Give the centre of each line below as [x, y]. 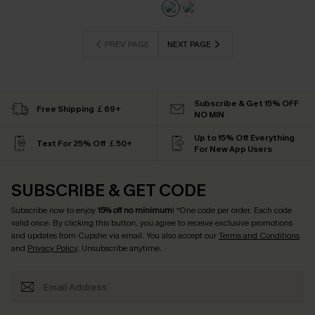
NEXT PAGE [189, 44]
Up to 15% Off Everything [244, 138]
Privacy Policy [52, 248]
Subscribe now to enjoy [54, 210]
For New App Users [233, 149]
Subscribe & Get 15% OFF [246, 103]
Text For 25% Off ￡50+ [84, 143]
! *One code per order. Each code [232, 210]
